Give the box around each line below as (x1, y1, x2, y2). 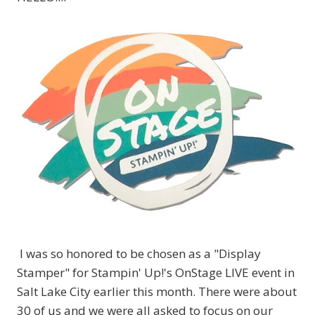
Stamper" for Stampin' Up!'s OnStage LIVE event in (17, 264, 295, 281)
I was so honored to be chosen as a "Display (17, 245, 261, 262)
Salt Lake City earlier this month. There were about (17, 283, 297, 300)
